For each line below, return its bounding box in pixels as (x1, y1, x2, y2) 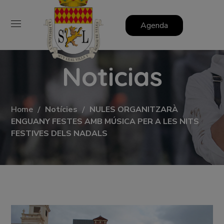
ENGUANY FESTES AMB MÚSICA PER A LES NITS (11, 115, 199, 127)
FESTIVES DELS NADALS (11, 127, 108, 139)
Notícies (45, 103, 78, 115)
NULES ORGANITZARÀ (89, 103, 178, 115)
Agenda (140, 19, 168, 31)
